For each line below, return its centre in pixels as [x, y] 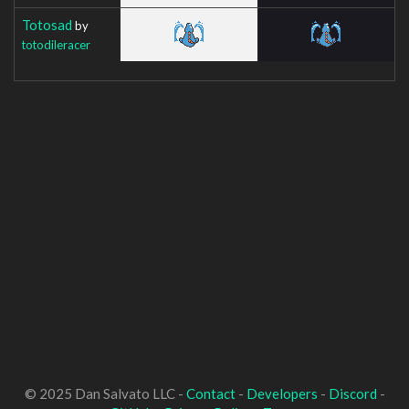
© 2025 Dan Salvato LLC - [105, 393]
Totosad [47, 24]
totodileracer [56, 44]
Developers [282, 393]
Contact [210, 393]
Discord [352, 393]
